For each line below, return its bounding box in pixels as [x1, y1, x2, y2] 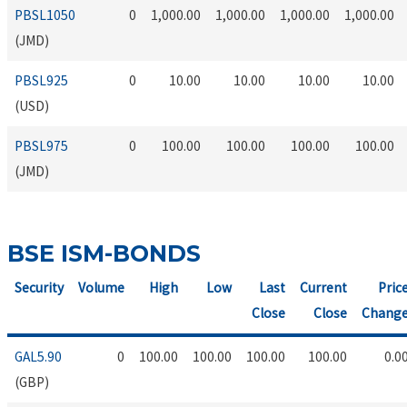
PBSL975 [15, 137, 69, 155]
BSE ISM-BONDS [7, 239, 202, 268]
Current [300, 279, 348, 297]
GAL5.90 [15, 348, 63, 366]
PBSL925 [15, 72, 69, 90]
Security [15, 279, 65, 297]
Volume [78, 279, 125, 297]
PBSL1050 [15, 6, 76, 25]
